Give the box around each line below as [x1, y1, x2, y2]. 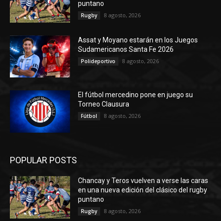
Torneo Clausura [78, 100, 130, 109]
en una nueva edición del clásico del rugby [78, 186, 208, 194]
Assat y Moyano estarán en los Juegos [78, 36, 198, 44]
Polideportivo [81, 57, 116, 65]
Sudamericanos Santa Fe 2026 [78, 45, 174, 53]
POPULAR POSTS [10, 155, 77, 166]
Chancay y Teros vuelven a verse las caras [78, 177, 209, 185]
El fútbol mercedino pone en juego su [78, 91, 193, 99]
